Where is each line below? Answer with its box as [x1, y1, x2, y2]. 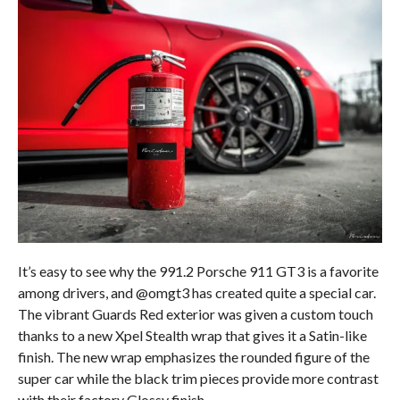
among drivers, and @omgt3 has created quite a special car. [17, 283, 376, 301]
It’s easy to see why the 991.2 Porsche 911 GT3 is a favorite [17, 262, 379, 279]
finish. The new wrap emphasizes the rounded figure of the [17, 347, 370, 365]
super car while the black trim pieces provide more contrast [17, 369, 379, 387]
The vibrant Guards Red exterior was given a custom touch [17, 304, 373, 322]
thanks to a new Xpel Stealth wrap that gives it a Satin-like [17, 326, 367, 344]
